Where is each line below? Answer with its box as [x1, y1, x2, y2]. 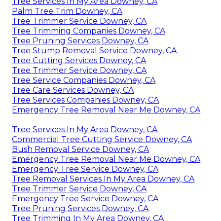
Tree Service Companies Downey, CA [12, 75, 155, 85]
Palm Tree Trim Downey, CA [12, 6, 122, 16]
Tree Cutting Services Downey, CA [12, 55, 146, 65]
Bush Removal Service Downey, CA [12, 144, 149, 154]
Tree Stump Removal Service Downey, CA [12, 45, 177, 55]
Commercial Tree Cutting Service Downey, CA [12, 134, 192, 144]
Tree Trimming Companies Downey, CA [12, 26, 165, 36]
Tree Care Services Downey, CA [12, 85, 134, 95]
